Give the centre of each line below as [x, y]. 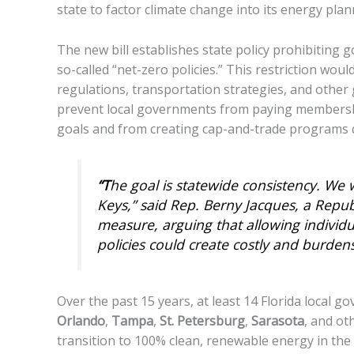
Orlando [81, 320]
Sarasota [278, 320]
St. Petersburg [202, 320]
